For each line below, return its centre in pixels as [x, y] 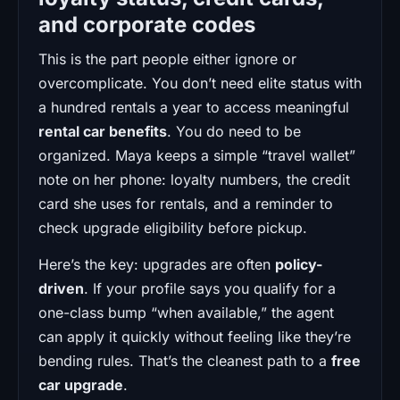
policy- [299, 264]
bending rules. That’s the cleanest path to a [185, 360]
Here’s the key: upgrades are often [157, 264]
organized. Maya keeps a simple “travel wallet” [197, 155]
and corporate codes [147, 24]
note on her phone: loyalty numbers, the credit [194, 179]
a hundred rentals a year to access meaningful [194, 107]
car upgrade [81, 384]
